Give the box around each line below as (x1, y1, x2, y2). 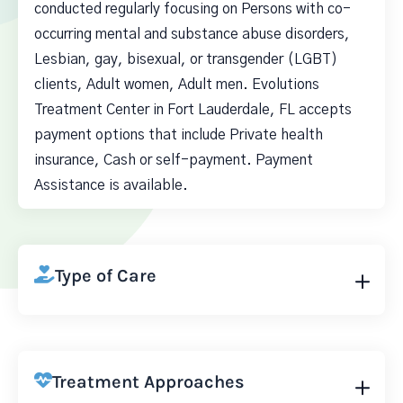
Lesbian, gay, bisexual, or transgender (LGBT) (34, 52, 337, 67)
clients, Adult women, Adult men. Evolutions (34, 77, 319, 92)
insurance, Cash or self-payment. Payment (34, 153, 313, 167)
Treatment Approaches (52, 372, 245, 392)
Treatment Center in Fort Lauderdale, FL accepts (34, 103, 352, 117)
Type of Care (55, 265, 157, 286)
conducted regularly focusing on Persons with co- (34, 2, 351, 16)
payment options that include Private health (34, 128, 323, 142)
